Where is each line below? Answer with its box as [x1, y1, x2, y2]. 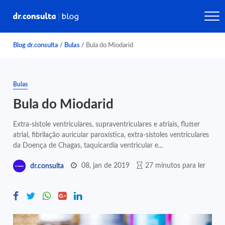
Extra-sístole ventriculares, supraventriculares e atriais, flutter [13, 121, 200, 128]
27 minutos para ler [145, 162, 206, 169]
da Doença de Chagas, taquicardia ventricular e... [13, 142, 163, 149]
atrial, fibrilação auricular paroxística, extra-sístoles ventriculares [13, 131, 209, 139]
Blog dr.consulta [13, 42, 59, 48]
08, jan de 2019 [81, 162, 130, 169]
